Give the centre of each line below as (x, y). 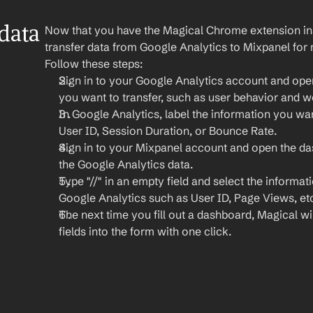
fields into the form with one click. (145, 231)
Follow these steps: (94, 64)
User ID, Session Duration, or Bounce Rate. (168, 131)
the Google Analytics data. (126, 164)
